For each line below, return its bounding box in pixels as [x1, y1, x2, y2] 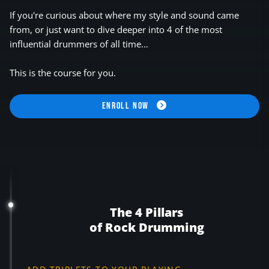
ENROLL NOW [101, 100, 152, 112]
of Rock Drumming [89, 219, 204, 235]
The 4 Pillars [110, 204, 183, 220]
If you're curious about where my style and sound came [10, 8, 239, 21]
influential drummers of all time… [10, 37, 148, 50]
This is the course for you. [10, 66, 116, 79]
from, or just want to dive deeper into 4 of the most [10, 23, 222, 35]
